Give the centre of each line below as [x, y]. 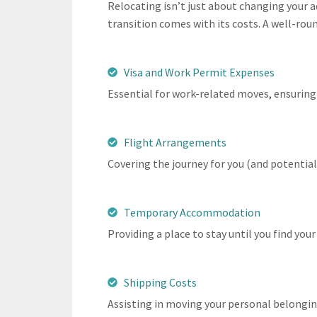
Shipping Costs [160, 282]
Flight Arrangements [175, 142]
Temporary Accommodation [192, 212]
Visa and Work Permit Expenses [199, 72]
